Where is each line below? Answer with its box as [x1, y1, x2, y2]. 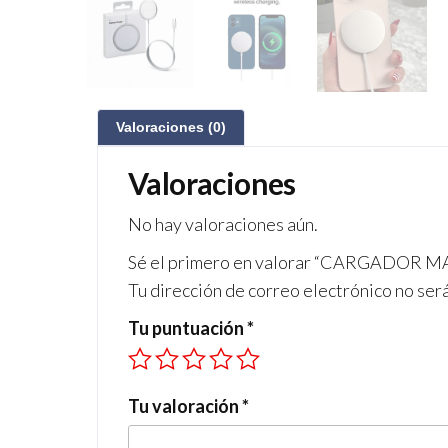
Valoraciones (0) [116, 119, 226, 135]
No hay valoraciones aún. [128, 213, 318, 235]
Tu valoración [128, 395, 242, 417]
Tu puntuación [128, 317, 247, 339]
